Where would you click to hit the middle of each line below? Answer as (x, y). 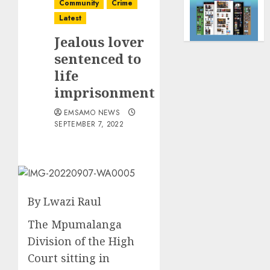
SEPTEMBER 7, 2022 (89, 124)
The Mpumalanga (75, 224)
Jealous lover (99, 42)
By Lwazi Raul (64, 201)
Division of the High (81, 241)
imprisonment (105, 92)
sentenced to (98, 58)
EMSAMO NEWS (92, 113)
